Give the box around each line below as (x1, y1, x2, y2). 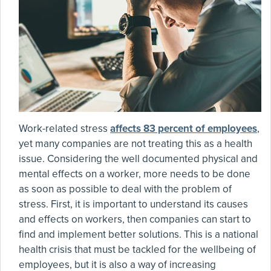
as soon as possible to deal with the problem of (19, 183, 232, 195)
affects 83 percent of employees (110, 122, 257, 135)
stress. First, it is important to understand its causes (19, 198, 248, 211)
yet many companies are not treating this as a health (19, 137, 252, 150)
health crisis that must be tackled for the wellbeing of (19, 243, 256, 256)
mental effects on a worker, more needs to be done (19, 168, 250, 180)
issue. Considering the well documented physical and (19, 152, 258, 165)
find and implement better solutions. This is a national (19, 228, 258, 241)
